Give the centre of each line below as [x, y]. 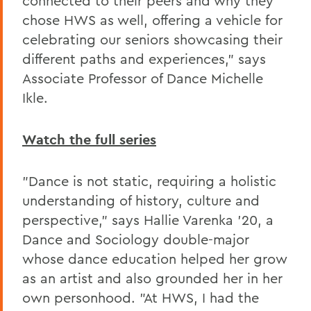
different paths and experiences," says [144, 58]
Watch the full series [89, 139]
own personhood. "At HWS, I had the [141, 297]
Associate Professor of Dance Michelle [143, 78]
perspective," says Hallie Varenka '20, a [148, 219]
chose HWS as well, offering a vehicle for [152, 19]
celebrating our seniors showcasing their [152, 39]
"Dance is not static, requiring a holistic [149, 180]
